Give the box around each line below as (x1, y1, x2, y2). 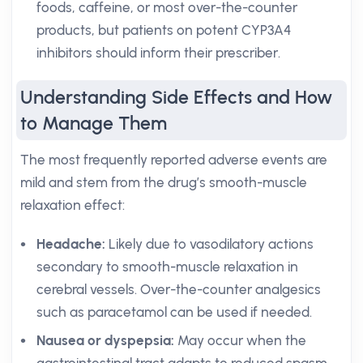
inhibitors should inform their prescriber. (36, 45, 280, 61)
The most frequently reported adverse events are (20, 152, 327, 168)
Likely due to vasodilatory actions (105, 236, 314, 252)
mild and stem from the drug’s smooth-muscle (20, 174, 307, 190)
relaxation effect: (20, 197, 125, 213)
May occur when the (174, 332, 306, 348)
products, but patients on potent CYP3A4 (36, 22, 291, 38)
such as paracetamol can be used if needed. (36, 304, 312, 320)
